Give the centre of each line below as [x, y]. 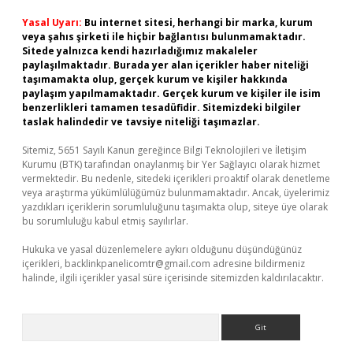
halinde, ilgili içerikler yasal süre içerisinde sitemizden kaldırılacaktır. [173, 278]
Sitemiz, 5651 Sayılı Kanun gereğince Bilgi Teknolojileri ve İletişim [164, 150]
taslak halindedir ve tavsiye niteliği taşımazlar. [141, 122]
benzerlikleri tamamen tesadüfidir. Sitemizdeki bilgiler [162, 108]
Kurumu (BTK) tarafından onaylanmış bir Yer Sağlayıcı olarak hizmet [171, 164]
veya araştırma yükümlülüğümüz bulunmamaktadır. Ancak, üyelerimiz [176, 193]
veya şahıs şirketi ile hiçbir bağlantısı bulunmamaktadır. [164, 37]
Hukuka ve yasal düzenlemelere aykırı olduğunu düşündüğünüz [162, 249]
